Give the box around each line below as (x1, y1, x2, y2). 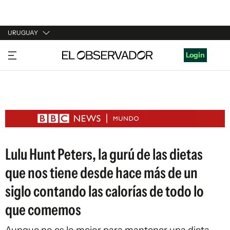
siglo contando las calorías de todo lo (5, 182, 204, 201)
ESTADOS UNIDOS (8, 106, 71, 115)
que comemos (5, 200, 81, 219)
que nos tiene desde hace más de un (5, 163, 198, 182)
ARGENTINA (8, 67, 50, 76)
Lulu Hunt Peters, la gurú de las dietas (5, 145, 203, 164)
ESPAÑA (8, 86, 36, 95)
